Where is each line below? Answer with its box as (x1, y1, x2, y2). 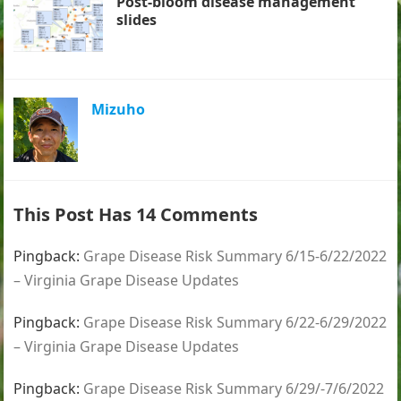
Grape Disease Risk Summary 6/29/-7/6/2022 (83, 379, 385, 399)
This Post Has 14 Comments (13, 202, 259, 227)
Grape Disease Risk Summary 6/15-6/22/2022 (83, 246, 388, 267)
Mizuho (91, 99, 146, 120)
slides (116, 9, 158, 30)
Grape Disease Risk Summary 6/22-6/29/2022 (83, 312, 388, 333)
